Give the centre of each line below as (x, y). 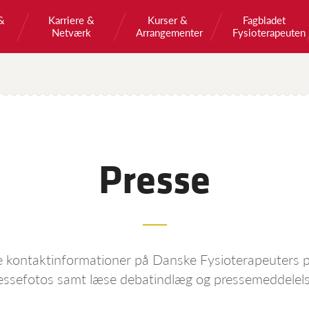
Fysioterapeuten (269, 32)
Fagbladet (264, 20)
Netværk (71, 32)
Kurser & (168, 20)
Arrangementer (169, 32)
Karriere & (71, 20)
